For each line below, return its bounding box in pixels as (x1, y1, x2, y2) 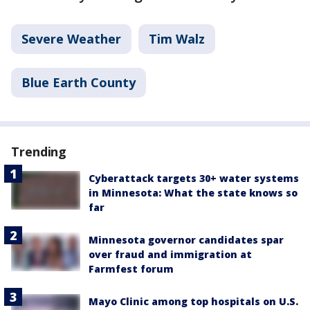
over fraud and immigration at (89, 248, 252, 261)
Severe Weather (21, 30, 121, 47)
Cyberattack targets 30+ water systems (89, 172, 299, 185)
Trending (11, 143, 67, 160)
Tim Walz (149, 30, 205, 47)
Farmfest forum (89, 262, 174, 275)
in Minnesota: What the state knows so (89, 186, 298, 199)
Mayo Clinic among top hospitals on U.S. (89, 295, 298, 308)
